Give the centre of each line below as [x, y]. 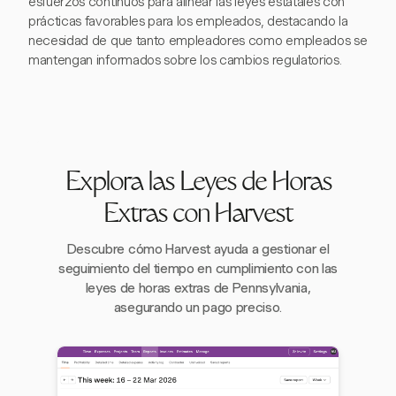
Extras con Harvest [198, 216]
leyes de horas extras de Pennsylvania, [198, 288]
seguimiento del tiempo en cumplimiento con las [198, 269]
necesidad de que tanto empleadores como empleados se [198, 41]
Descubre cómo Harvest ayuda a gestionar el [198, 249]
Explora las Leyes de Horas [198, 184]
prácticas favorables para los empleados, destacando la [188, 21]
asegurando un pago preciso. [198, 308]
